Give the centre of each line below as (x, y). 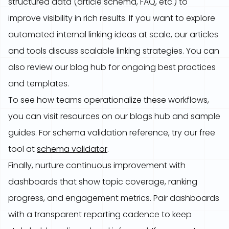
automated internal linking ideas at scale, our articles (113, 35)
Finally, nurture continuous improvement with (97, 165)
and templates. (39, 84)
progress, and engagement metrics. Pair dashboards (114, 198)
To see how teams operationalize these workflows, (109, 100)
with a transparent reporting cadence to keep (100, 214)
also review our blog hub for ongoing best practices (112, 67)
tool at (22, 149)
